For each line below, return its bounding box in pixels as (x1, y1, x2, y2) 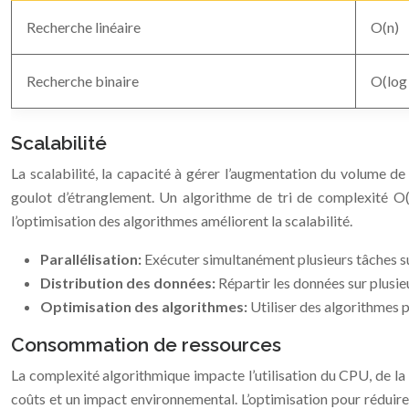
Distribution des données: (40, 274, 218, 291)
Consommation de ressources (11, 333, 281, 356)
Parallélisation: (40, 250, 144, 267)
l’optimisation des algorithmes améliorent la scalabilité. (11, 212, 352, 229)
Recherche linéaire (26, 18, 141, 36)
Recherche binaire (26, 72, 139, 89)
